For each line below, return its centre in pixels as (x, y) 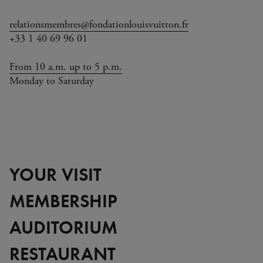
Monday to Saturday (52, 81)
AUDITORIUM (63, 226)
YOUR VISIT (55, 173)
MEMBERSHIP (63, 200)
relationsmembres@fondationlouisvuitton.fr (99, 24)
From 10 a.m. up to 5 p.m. (66, 67)
